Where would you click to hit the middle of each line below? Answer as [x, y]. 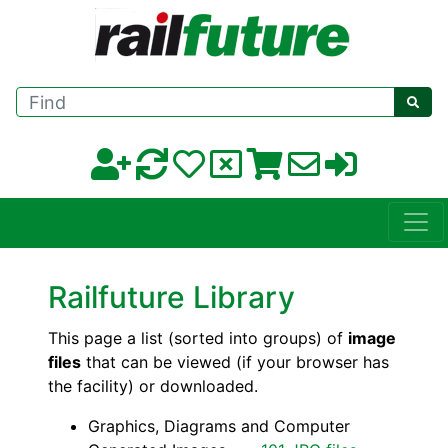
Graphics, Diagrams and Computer [219, 426]
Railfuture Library [171, 297]
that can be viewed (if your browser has [235, 362]
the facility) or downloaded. [153, 386]
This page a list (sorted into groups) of [198, 338]
